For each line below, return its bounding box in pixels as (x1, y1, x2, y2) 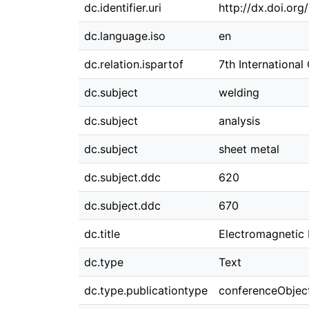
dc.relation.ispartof (84, 57, 183, 71)
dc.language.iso (84, 29, 166, 43)
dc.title (84, 227, 120, 241)
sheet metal (219, 142, 279, 156)
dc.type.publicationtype (84, 283, 208, 297)
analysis (219, 114, 260, 128)
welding (219, 86, 259, 99)
